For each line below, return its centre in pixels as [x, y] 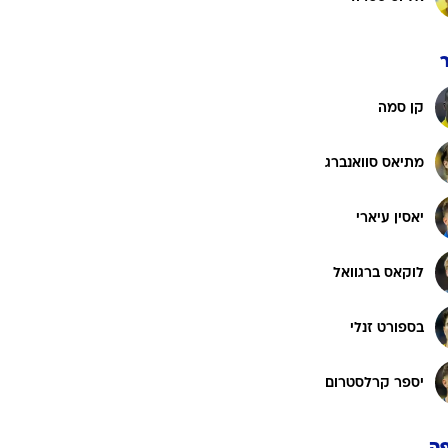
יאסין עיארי [390, 218]
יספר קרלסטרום [374, 383]
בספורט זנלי [387, 328]
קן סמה [401, 108]
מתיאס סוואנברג [374, 163]
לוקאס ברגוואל [378, 273]
